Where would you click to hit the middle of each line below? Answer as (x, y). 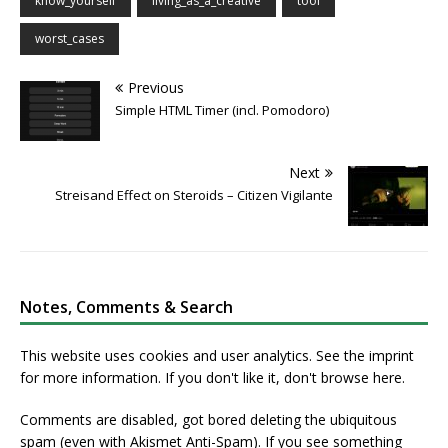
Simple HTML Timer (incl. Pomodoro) (222, 109)
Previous (156, 87)
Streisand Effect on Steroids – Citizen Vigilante (194, 194)
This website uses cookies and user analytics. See (182, 355)
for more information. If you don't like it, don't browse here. (212, 377)
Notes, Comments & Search (126, 306)
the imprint (379, 355)
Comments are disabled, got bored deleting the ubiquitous (208, 419)
